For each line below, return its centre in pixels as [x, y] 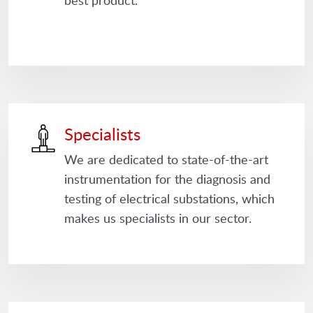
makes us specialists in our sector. [158, 218]
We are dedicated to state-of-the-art [166, 160]
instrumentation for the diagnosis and [167, 179]
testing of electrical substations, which [169, 199]
